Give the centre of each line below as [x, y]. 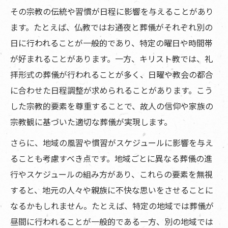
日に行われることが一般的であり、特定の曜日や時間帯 [111, 43]
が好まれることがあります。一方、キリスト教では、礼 [111, 59]
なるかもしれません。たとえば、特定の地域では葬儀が [112, 206]
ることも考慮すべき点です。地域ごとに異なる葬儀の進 [111, 159]
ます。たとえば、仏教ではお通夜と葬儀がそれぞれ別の [111, 27]
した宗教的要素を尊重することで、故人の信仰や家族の [112, 106]
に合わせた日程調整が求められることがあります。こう [111, 90]
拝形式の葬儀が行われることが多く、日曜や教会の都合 [112, 75]
